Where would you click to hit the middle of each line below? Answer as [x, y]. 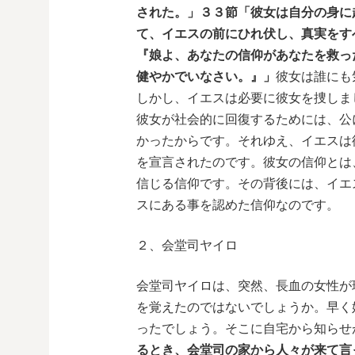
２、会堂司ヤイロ [187, 245]
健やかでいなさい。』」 [206, 76]
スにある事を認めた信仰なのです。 [238, 205]
